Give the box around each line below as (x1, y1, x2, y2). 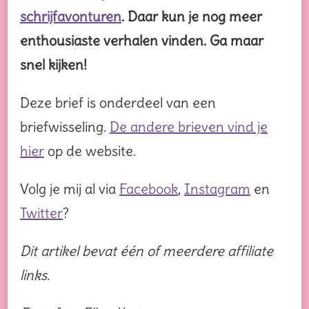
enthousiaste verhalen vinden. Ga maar (20, 31, 263, 49)
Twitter (20, 203, 63, 221)
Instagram (184, 179, 250, 197)
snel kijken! (20, 55, 87, 73)
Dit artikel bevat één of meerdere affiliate (20, 241, 273, 259)
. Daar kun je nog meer (121, 7, 262, 25)
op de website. (44, 141, 136, 159)
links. (20, 266, 50, 283)
